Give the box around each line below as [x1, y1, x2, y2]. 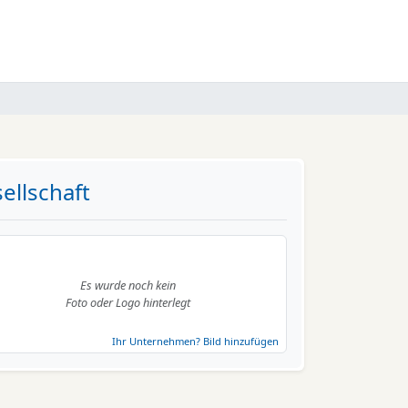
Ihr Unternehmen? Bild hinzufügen [111, 334, 279, 348]
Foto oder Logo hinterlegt [66, 294, 191, 311]
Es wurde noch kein [80, 277, 177, 293]
